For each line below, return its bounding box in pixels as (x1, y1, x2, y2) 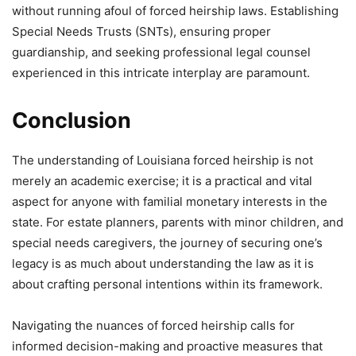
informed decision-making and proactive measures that (12, 338, 323, 354)
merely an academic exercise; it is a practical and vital (12, 172, 312, 188)
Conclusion (12, 106, 131, 133)
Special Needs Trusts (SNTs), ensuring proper (12, 23, 271, 39)
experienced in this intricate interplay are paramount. (12, 64, 310, 80)
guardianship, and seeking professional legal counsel (12, 44, 311, 60)
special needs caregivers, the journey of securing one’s (12, 234, 323, 250)
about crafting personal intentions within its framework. (12, 276, 323, 292)
